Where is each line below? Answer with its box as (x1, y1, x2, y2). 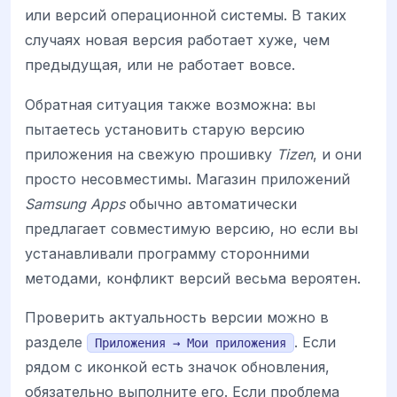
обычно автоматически (125, 194, 297, 213)
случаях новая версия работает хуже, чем (25, 31, 330, 50)
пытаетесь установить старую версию (25, 120, 305, 138)
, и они (313, 144, 362, 163)
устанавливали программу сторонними (25, 244, 309, 262)
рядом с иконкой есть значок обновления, (25, 357, 330, 376)
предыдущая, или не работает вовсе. (25, 56, 295, 74)
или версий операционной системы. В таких (25, 6, 346, 25)
